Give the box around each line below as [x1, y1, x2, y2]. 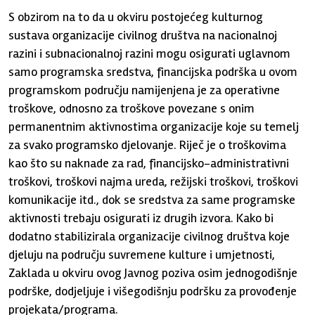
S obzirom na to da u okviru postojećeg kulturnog [8, 9, 264, 25]
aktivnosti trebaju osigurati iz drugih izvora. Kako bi [8, 210, 274, 226]
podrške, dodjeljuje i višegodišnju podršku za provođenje [8, 283, 297, 299]
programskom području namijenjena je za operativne [8, 82, 281, 98]
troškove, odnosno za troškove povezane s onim [8, 101, 255, 116]
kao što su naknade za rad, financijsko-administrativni [8, 155, 290, 171]
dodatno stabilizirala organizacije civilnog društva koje [8, 229, 290, 244]
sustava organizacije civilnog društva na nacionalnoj [8, 27, 278, 43]
